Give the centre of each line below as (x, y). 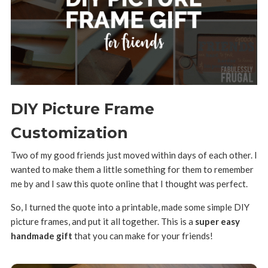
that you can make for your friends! (142, 235)
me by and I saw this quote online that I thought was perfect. (129, 183)
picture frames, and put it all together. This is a (103, 221)
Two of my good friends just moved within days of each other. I (134, 155)
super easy (217, 221)
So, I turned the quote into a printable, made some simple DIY (130, 207)
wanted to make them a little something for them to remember (132, 169)
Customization (69, 133)
